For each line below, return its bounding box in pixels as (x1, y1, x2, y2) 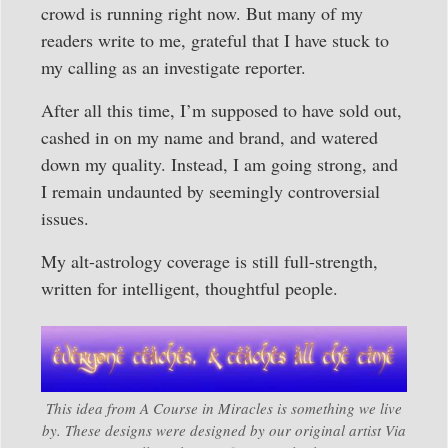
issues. (41, 206, 89, 231)
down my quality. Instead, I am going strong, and (41, 152, 398, 177)
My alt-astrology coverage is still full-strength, (41, 249, 378, 274)
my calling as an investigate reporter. (41, 55, 306, 80)
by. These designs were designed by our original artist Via (42, 419, 406, 440)
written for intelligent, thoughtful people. (41, 276, 338, 301)
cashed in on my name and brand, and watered (41, 125, 378, 150)
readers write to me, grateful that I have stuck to (41, 28, 389, 53)
